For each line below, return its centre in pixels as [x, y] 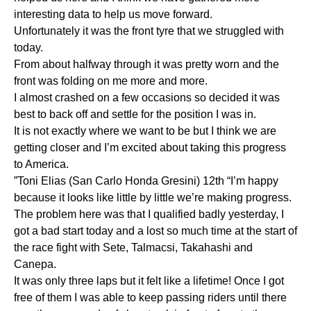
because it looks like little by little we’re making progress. [153, 197]
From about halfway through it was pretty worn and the [146, 64]
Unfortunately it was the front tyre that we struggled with [149, 31]
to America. [41, 164]
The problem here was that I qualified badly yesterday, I [149, 214]
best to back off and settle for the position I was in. [135, 114]
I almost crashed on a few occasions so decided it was [147, 97]
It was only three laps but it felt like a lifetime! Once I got [149, 280]
